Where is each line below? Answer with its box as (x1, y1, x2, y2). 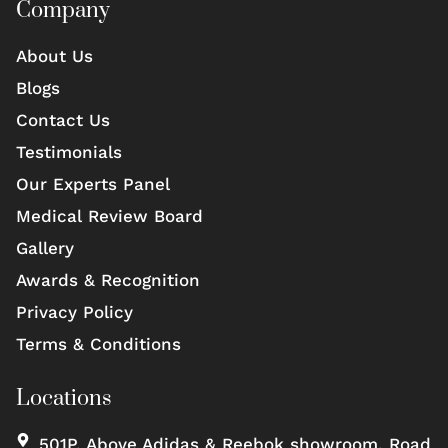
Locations (16, 384, 112, 412)
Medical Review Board (16, 205, 203, 226)
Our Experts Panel (16, 173, 170, 194)
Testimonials (16, 141, 122, 162)
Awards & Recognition (16, 269, 200, 290)
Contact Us (16, 109, 110, 130)
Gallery (16, 237, 74, 258)
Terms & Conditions (16, 333, 181, 354)
